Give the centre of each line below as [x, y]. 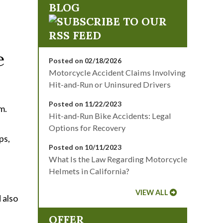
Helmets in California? [89, 171]
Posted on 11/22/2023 [85, 104]
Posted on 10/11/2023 [85, 147]
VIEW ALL [152, 192]
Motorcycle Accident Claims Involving [117, 72]
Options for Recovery [87, 128]
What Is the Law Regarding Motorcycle [118, 159]
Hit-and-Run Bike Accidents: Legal [110, 116]
